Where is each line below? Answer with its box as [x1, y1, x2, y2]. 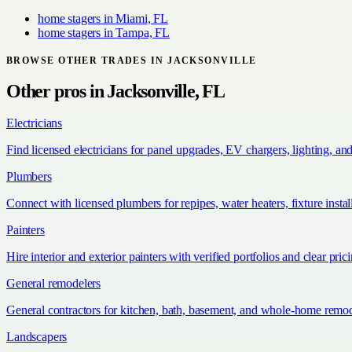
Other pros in [6, 81, 108, 102]
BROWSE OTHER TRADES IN [6, 54, 168, 66]
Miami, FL [115, 11, 169, 25]
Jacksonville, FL [107, 81, 225, 102]
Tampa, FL [115, 25, 170, 39]
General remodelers [6, 277, 101, 291]
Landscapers [6, 330, 68, 344]
